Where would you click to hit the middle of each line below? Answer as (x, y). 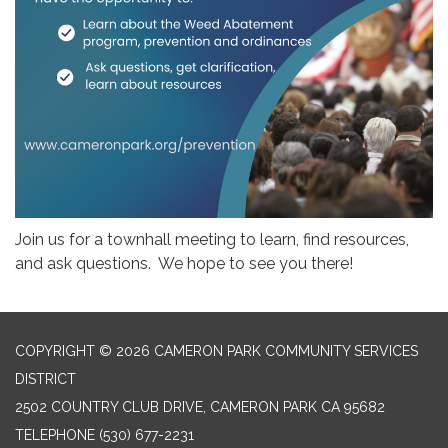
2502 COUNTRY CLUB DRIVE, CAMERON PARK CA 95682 (200, 407)
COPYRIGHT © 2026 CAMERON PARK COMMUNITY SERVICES (216, 351)
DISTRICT (45, 379)
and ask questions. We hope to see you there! (184, 264)
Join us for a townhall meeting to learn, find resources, (212, 240)
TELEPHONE (55, 435)
